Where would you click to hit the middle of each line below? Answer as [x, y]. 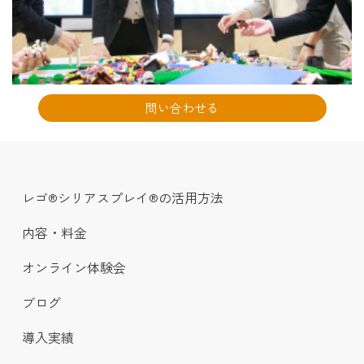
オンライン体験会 [74, 268]
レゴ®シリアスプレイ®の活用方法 [123, 198]
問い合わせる [182, 108]
